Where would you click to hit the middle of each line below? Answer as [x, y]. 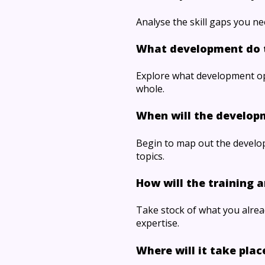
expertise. [158, 223]
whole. [150, 89]
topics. [150, 156]
